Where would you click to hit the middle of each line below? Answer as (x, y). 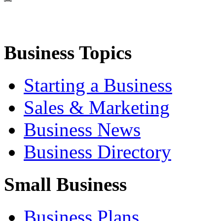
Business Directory (97, 151)
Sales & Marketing (97, 107)
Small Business (65, 184)
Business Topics (68, 52)
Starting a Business (98, 85)
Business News (82, 129)
